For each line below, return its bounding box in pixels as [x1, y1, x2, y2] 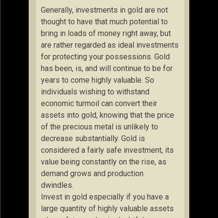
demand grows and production [41, 169, 144, 178]
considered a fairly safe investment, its [41, 145, 174, 155]
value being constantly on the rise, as [41, 157, 166, 166]
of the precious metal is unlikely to [41, 122, 158, 131]
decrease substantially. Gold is [41, 134, 145, 143]
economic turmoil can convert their [41, 99, 157, 108]
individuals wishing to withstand [41, 87, 149, 96]
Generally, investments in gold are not [41, 5, 168, 15]
